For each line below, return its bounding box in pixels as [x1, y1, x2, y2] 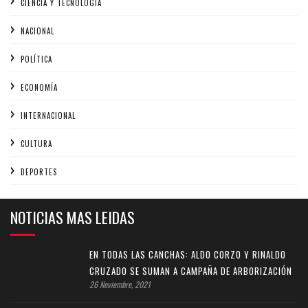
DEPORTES [21, 166, 57, 177]
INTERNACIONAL [21, 110, 76, 121]
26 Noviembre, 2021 [89, 278, 151, 290]
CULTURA [21, 138, 52, 149]
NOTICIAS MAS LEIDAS [10, 206, 135, 228]
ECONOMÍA [21, 82, 58, 93]
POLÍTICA [21, 54, 52, 65]
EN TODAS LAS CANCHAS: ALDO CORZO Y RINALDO [89, 247, 286, 261]
